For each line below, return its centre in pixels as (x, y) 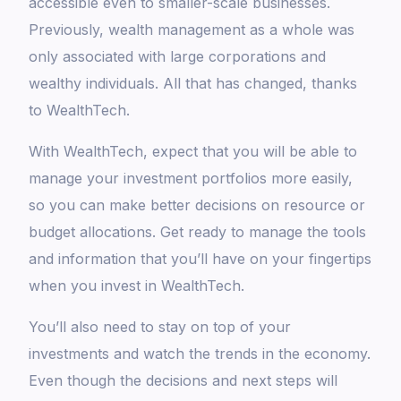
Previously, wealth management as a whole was (192, 30)
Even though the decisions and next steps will (183, 381)
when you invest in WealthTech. (139, 286)
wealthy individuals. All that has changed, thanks (193, 84)
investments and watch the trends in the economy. (200, 354)
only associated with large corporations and (178, 57)
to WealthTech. (82, 111)
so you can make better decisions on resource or (197, 205)
